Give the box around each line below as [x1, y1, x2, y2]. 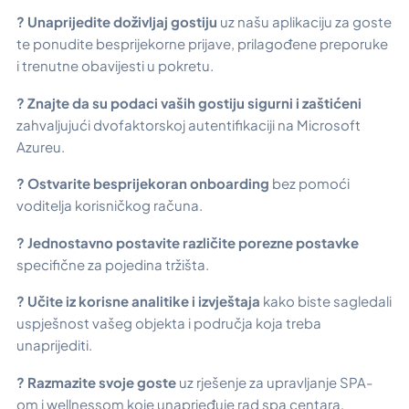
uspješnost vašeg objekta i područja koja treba [16, 314, 321, 332]
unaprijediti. [16, 336, 92, 354]
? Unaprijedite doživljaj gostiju [16, 13, 217, 31]
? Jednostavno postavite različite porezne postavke [16, 233, 359, 251]
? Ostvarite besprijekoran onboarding [16, 174, 272, 193]
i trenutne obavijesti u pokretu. [16, 57, 214, 75]
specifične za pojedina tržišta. [16, 255, 209, 273]
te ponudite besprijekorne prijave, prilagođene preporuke [16, 35, 388, 53]
